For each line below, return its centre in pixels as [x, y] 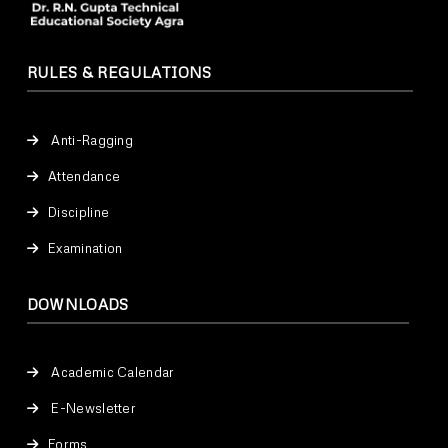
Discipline [79, 212]
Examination [85, 248]
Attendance [84, 176]
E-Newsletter [92, 408]
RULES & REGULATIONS [119, 72]
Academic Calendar [111, 372]
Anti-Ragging [91, 140]
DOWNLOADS [77, 304]
